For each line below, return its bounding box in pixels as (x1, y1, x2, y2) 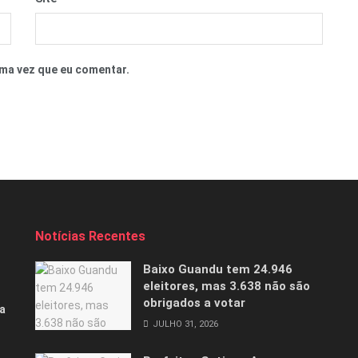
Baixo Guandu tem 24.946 (143, 262, 292, 277)
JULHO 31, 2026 (150, 319, 218, 330)
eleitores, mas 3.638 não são (143, 279, 310, 294)
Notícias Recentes (35, 229, 145, 245)
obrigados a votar (143, 296, 245, 311)
